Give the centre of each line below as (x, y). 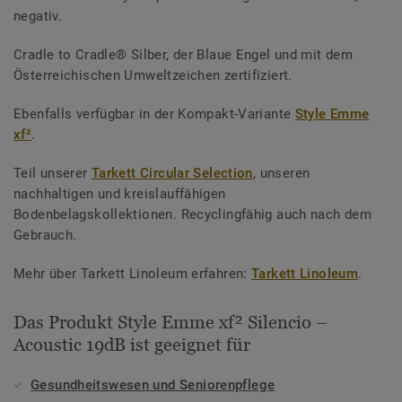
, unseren (281, 173)
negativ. (38, 16)
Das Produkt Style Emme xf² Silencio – (170, 322)
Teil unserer (52, 173)
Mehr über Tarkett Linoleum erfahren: (133, 273)
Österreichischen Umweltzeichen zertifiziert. (153, 75)
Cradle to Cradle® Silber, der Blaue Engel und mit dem (184, 54)
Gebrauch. (45, 235)
